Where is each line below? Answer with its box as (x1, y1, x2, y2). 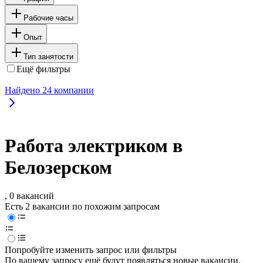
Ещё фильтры (16, 63, 70, 74)
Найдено (5, 85, 42, 95)
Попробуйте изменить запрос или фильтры (5, 245, 177, 255)
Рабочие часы (23, 13, 73, 22)
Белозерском (5, 157, 112, 178)
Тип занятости (23, 52, 73, 61)
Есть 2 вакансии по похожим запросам (5, 201, 160, 212)
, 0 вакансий (5, 191, 54, 201)
